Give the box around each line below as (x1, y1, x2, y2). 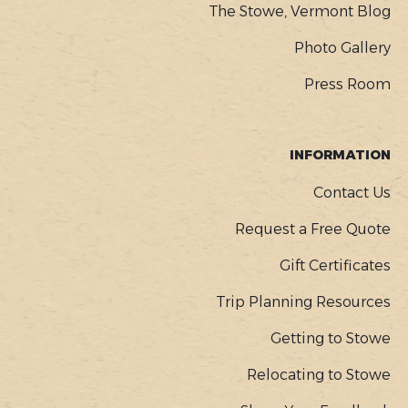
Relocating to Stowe (247, 366, 392, 383)
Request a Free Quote (235, 220, 392, 238)
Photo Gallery (294, 39, 392, 56)
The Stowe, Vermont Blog (209, 3, 392, 20)
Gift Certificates (280, 257, 392, 274)
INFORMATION (290, 147, 392, 163)
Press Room (304, 76, 392, 93)
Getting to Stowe (270, 330, 392, 347)
